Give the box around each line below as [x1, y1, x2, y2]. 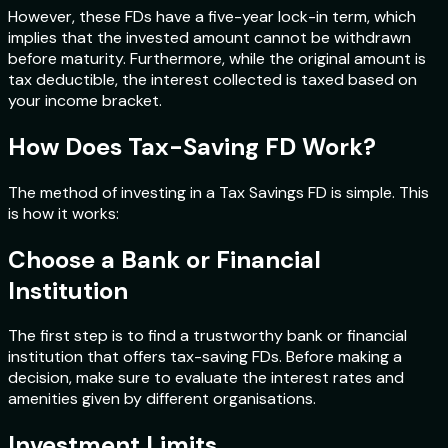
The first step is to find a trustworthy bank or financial [8, 325, 407, 347]
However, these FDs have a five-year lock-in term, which [8, 5, 416, 27]
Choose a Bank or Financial [8, 243, 321, 275]
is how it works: [8, 202, 119, 224]
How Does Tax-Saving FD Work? [8, 130, 376, 162]
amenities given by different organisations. [8, 388, 316, 410]
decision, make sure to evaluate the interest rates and [8, 367, 404, 389]
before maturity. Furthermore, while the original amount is [8, 47, 426, 69]
